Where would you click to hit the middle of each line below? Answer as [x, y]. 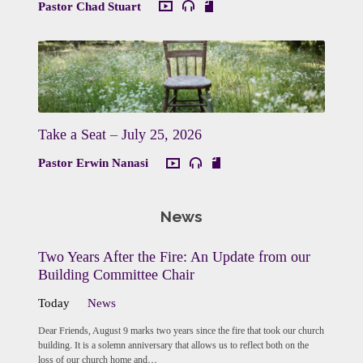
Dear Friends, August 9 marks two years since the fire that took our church [181, 330]
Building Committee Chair [116, 275]
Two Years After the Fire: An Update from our [174, 257]
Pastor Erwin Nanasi [93, 163]
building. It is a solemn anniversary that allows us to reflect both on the [173, 345]
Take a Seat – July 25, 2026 [120, 135]
